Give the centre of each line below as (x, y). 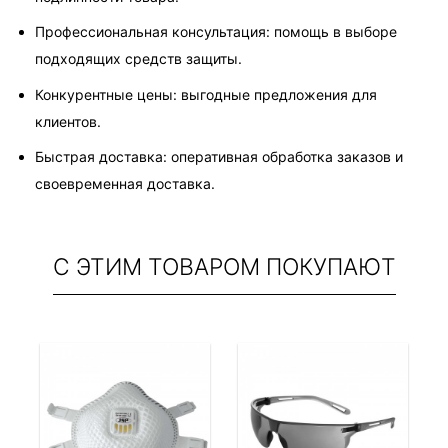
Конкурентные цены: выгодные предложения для (208, 94)
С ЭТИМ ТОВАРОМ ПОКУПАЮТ (224, 266)
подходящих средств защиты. (138, 59)
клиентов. (68, 121)
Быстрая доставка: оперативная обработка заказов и (221, 157)
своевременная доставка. (125, 184)
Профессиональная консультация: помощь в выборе (218, 32)
